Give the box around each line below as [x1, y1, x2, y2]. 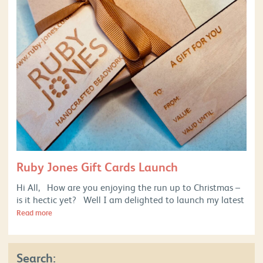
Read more [16, 207, 52, 218]
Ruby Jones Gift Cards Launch [16, 159, 178, 175]
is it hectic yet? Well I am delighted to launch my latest [16, 193, 244, 205]
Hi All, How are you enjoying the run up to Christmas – [16, 181, 240, 193]
